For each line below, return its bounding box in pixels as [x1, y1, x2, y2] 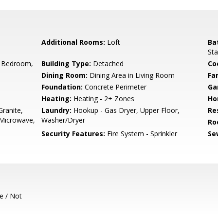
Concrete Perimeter [83, 82, 147, 91]
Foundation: [41, 82, 83, 91]
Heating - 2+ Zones [72, 94, 135, 103]
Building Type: [41, 59, 91, 68]
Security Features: [41, 129, 106, 138]
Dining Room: [41, 71, 88, 80]
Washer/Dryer [41, 115, 86, 125]
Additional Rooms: [41, 37, 106, 47]
